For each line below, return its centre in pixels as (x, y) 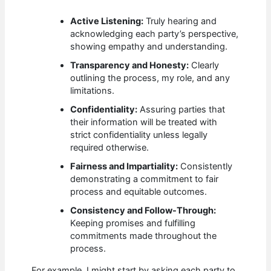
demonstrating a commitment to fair (145, 179)
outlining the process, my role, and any (150, 78)
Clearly (204, 65)
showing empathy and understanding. (149, 46)
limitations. (93, 90)
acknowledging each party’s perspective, (155, 34)
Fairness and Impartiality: (124, 166)
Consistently (205, 166)
